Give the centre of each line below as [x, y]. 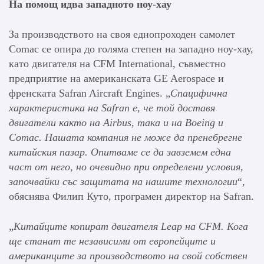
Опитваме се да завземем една [161, 152]
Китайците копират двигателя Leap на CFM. [119, 226]
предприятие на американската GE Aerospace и [116, 78]
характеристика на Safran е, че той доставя [112, 108]
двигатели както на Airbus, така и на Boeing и [116, 122]
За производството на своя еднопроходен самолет [122, 34]
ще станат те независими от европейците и [112, 241]
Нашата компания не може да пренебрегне [143, 137]
